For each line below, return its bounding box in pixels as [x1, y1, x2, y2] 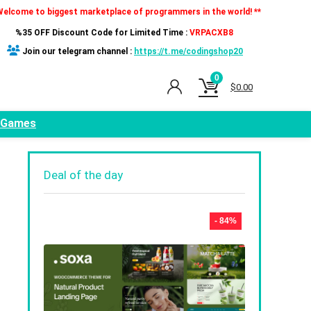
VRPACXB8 [189, 28, 233, 37]
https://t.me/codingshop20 [134, 47, 243, 56]
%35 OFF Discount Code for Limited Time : [15, 28, 190, 37]
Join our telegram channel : [22, 47, 134, 56]
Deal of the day [44, 168, 123, 182]
